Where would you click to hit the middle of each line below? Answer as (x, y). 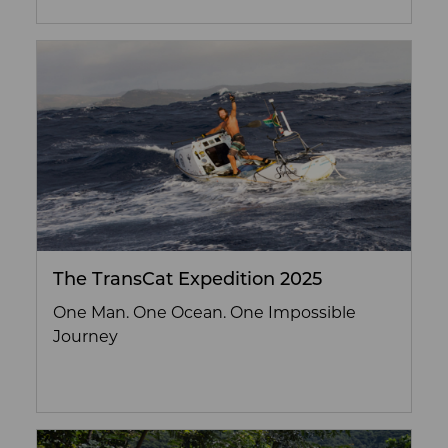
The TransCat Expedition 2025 (187, 280)
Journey (85, 337)
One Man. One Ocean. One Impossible (204, 313)
